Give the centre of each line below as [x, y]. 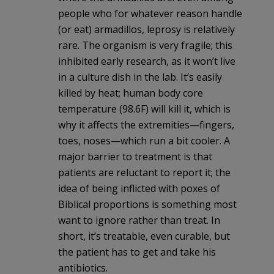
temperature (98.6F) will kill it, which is [144, 109]
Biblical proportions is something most [147, 205]
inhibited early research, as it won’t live [147, 61]
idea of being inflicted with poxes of [139, 189]
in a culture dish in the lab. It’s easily [140, 77]
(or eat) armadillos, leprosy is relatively [146, 30]
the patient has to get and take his [137, 252]
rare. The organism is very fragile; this [145, 46]
